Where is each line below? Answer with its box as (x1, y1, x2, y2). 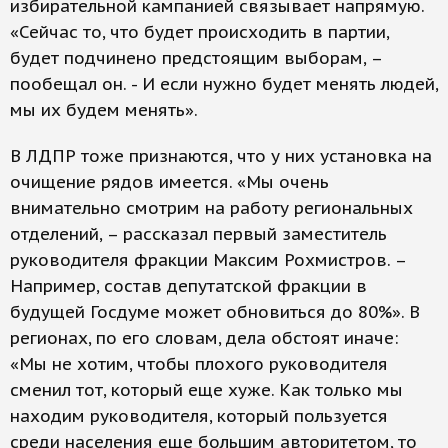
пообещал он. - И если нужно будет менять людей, (10, 73, 438, 95)
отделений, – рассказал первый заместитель (10, 223, 387, 245)
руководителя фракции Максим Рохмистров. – (10, 249, 406, 271)
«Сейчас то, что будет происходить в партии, (10, 21, 389, 43)
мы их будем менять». (10, 99, 198, 121)
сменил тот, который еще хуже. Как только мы (10, 379, 403, 401)
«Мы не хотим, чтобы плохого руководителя (10, 353, 388, 375)
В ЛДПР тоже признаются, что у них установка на (10, 145, 432, 167)
